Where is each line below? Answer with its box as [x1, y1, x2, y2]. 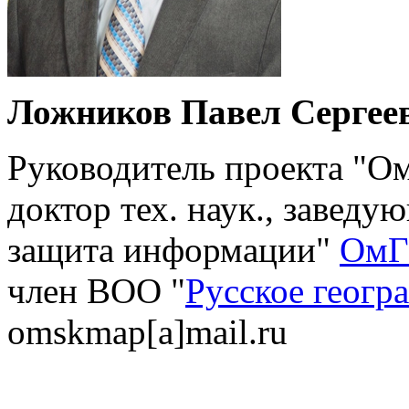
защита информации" [7, 229, 340, 269]
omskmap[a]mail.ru [7, 311, 288, 351]
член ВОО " [7, 270, 185, 310]
